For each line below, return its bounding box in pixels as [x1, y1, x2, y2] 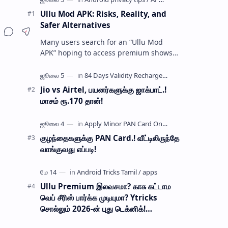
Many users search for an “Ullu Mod [40, 37, 163, 47]
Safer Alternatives [40, 19, 110, 30]
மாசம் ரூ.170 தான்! [40, 95, 103, 106]
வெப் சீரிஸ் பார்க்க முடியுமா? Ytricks [40, 192, 157, 203]
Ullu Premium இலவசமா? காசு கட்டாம [40, 181, 171, 191]
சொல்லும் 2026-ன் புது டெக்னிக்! [40, 203, 146, 214]
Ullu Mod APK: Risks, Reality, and [40, 8, 166, 19]
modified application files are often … [40, 69, 167, 79]
